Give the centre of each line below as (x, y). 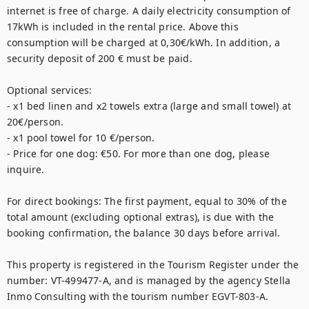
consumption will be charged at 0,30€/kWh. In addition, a (144, 42)
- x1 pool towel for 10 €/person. (82, 138)
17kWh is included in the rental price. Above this (123, 27)
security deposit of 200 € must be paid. (101, 58)
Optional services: (51, 90)
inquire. (26, 169)
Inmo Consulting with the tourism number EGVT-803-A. (138, 296)
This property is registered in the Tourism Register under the (153, 265)
